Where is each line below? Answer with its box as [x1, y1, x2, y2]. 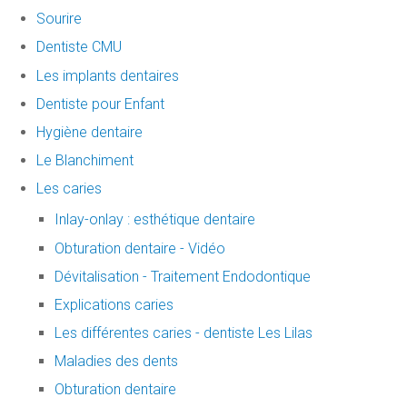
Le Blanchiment [36, 152, 134, 170]
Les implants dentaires [36, 66, 179, 84]
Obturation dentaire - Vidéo [55, 239, 225, 257]
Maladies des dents [55, 352, 178, 371]
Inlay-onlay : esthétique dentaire [55, 211, 255, 229]
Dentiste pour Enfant [36, 94, 164, 113]
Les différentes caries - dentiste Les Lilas [55, 324, 313, 342]
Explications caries [55, 295, 174, 313]
